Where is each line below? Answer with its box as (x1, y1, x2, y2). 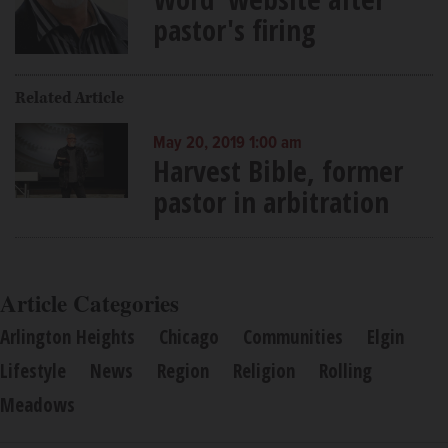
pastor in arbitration (152, 181, 389, 221)
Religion (233, 357, 295, 384)
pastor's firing (152, 9, 315, 49)
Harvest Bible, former (152, 150, 403, 190)
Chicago (159, 323, 219, 350)
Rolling (319, 357, 372, 384)
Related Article (15, 86, 124, 109)
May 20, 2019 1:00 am (152, 132, 302, 155)
